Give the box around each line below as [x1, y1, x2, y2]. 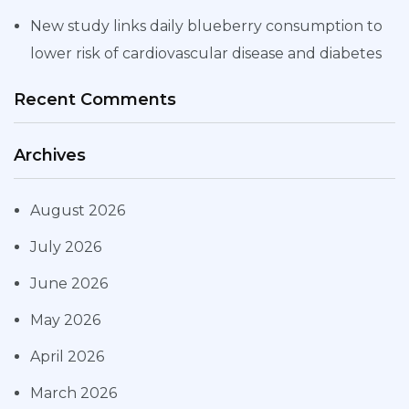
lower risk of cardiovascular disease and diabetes [30, 45, 382, 63]
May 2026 [30, 311, 100, 330]
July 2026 [30, 238, 101, 257]
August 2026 [30, 202, 125, 220]
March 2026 [30, 384, 117, 403]
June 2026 [30, 275, 108, 293]
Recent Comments [14, 89, 176, 110]
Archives [14, 145, 86, 166]
